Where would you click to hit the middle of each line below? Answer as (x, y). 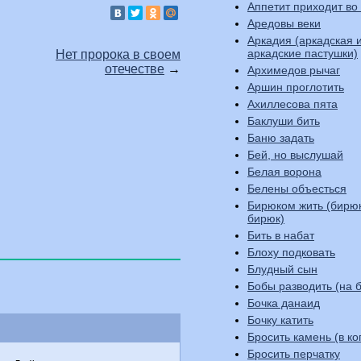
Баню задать (281, 138)
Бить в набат (281, 235)
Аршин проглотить (296, 87)
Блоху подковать (291, 252)
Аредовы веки (284, 23)
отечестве (135, 69)
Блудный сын (282, 269)
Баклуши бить (284, 121)
